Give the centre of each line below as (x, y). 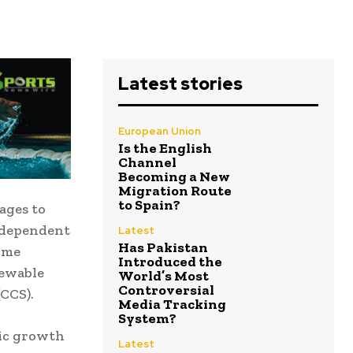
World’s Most (163, 276)
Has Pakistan (163, 248)
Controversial (166, 290)
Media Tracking (172, 305)
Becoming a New (174, 177)
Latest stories (180, 84)
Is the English (165, 149)
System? (147, 319)
